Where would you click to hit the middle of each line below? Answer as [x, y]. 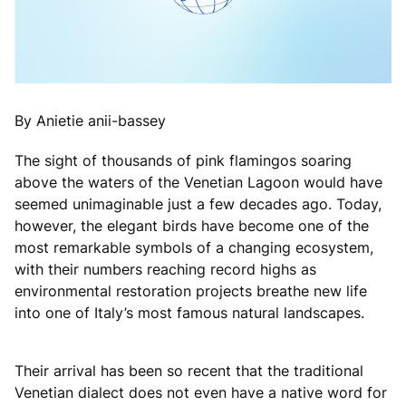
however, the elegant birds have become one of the [192, 225]
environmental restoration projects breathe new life [191, 290]
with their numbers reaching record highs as [165, 269]
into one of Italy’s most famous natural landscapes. [189, 312]
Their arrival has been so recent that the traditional [189, 370]
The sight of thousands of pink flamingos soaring [183, 160]
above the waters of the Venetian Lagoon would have [198, 182]
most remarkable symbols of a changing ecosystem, [194, 247]
